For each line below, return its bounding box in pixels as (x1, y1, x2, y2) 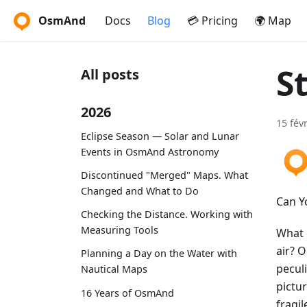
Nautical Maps (81, 262, 147, 276)
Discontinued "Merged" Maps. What (81, 168, 248, 182)
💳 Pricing (187, 13, 238, 28)
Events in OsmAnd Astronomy (81, 145, 219, 158)
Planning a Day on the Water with (81, 247, 237, 260)
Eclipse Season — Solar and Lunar (81, 129, 239, 143)
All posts (81, 65, 139, 84)
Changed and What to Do (81, 184, 199, 197)
